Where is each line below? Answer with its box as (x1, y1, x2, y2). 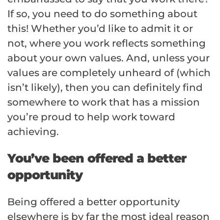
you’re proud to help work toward (7, 111, 175, 123)
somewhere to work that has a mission (7, 96, 200, 109)
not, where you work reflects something (7, 37, 206, 50)
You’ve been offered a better (7, 151, 186, 166)
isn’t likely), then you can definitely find (7, 82, 203, 94)
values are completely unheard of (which (7, 67, 211, 79)
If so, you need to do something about (7, 8, 197, 20)
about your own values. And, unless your (7, 52, 210, 64)
